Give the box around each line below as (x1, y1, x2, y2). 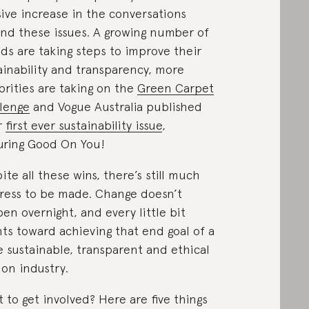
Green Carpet (137, 81, 214, 95)
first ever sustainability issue (5, 118, 162, 132)
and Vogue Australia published (29, 99, 202, 114)
